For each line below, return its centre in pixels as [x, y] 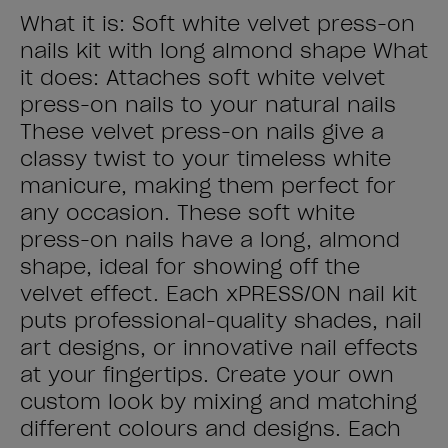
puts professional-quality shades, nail [221, 321]
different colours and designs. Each [210, 429]
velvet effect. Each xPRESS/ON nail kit [218, 294]
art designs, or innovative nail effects [219, 348]
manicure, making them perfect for [208, 186]
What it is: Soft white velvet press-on [217, 24]
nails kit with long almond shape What [224, 51]
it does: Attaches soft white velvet [202, 78]
